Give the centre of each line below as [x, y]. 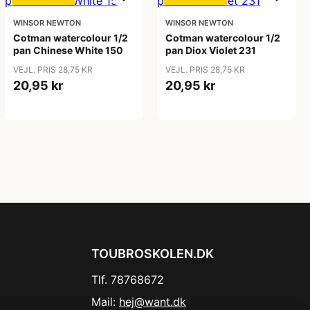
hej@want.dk [153, 302]
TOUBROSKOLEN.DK [153, 254]
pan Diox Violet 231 [211, 50]
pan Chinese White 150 [68, 50]
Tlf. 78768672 [128, 280]
